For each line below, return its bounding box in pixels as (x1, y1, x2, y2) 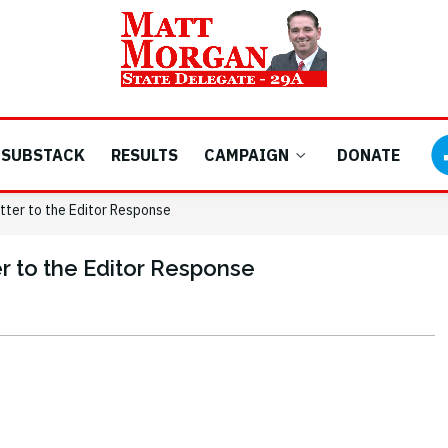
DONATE (337, 145, 401, 165)
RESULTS (110, 145, 178, 165)
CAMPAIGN (203, 145, 289, 165)
